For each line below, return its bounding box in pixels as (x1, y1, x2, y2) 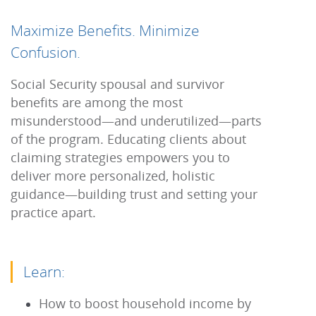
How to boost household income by (39, 295, 251, 312)
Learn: (23, 262, 65, 281)
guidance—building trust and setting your (11, 186, 257, 202)
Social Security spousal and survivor (11, 75, 224, 92)
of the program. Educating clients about (11, 130, 246, 147)
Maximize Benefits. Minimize (11, 20, 200, 40)
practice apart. (11, 204, 96, 221)
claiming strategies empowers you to (11, 149, 230, 166)
